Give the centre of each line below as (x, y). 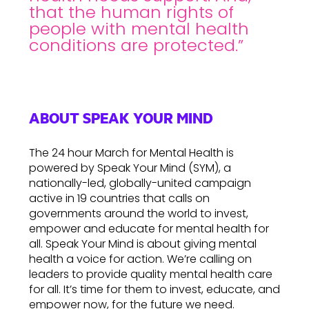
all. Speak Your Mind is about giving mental (143, 243)
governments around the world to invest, (139, 213)
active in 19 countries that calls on (119, 198)
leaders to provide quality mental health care (151, 274)
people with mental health (139, 29)
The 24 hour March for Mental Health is (131, 152)
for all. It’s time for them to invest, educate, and (154, 289)
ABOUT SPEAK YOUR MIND (121, 117)
